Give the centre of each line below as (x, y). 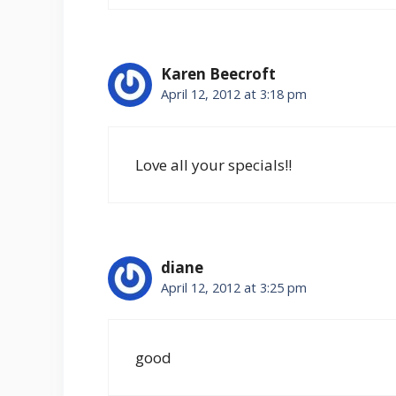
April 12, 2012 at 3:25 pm (234, 287)
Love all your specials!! (213, 164)
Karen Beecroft (218, 74)
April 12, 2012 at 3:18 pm (234, 95)
